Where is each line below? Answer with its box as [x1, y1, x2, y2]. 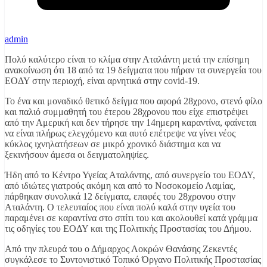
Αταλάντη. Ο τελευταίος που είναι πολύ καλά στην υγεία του [5, 201, 235, 212]
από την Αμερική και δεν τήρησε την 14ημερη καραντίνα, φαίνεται [5, 117, 256, 128]
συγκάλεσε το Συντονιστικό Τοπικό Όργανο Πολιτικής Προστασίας [5, 254, 261, 265]
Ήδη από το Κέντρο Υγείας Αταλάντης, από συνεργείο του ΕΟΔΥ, [5, 169, 255, 180]
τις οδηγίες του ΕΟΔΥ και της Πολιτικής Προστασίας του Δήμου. [5, 223, 252, 234]
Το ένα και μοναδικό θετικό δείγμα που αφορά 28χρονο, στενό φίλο [5, 95, 262, 106]
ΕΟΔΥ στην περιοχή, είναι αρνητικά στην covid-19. [5, 75, 200, 86]
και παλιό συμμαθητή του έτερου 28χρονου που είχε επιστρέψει [5, 106, 248, 117]
